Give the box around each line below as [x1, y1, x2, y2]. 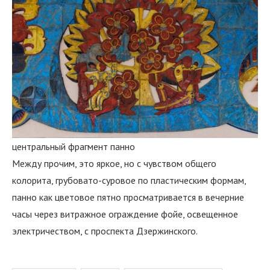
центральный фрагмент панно [12, 140, 135, 153]
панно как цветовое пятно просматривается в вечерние [12, 191, 244, 204]
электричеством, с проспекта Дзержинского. [12, 225, 198, 237]
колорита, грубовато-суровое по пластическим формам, [12, 174, 246, 187]
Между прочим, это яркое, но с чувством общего [12, 157, 216, 170]
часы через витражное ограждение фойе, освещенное [12, 208, 238, 221]
